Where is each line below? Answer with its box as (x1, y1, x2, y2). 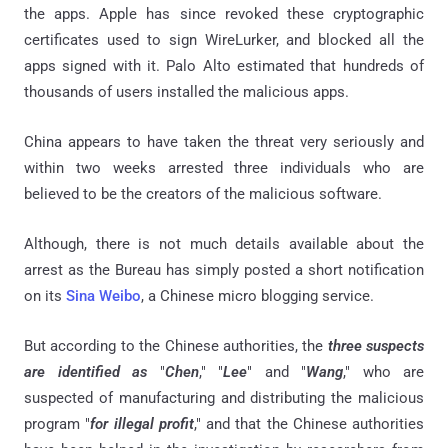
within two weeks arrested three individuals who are (24, 158, 424, 177)
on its (24, 286, 66, 305)
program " (24, 414, 91, 433)
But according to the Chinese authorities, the (24, 336, 328, 355)
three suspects (327, 336, 424, 355)
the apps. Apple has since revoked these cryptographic (24, 4, 424, 23)
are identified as (24, 362, 147, 381)
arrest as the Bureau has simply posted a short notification (24, 260, 424, 279)
